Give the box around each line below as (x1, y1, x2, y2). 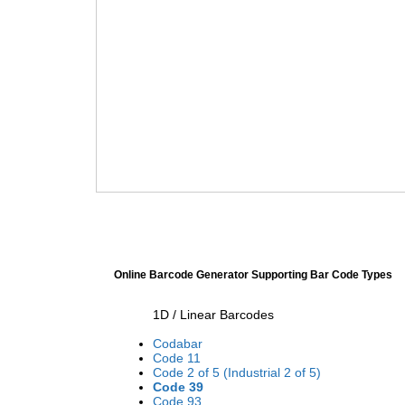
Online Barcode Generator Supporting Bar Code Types (114, 268, 392, 281)
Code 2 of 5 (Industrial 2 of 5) (153, 365, 321, 380)
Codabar (153, 336, 202, 351)
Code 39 (153, 380, 203, 394)
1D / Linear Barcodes (153, 307, 274, 322)
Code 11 (153, 351, 201, 365)
